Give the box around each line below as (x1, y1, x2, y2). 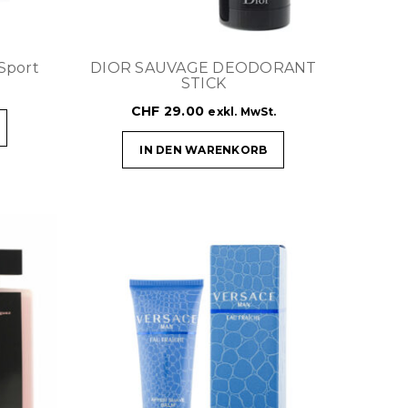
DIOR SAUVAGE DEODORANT (90, 58, 317, 76)
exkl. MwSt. (208, 104, 277, 118)
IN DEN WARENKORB (139, 142, 268, 157)
